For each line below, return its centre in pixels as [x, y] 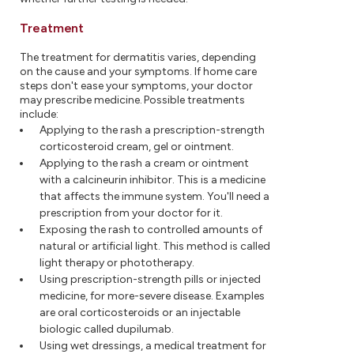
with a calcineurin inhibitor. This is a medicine [153, 179]
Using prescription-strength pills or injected [150, 279]
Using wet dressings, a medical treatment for [153, 345]
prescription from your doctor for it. [131, 213]
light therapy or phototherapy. [117, 262]
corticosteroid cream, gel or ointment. [137, 146]
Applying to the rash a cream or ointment [144, 163]
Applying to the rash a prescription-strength [152, 130]
